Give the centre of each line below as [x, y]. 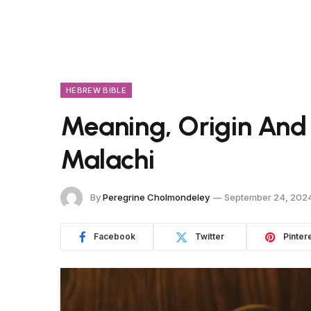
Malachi [108, 159]
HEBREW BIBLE [96, 90]
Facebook [114, 236]
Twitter [210, 236]
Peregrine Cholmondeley [156, 197]
